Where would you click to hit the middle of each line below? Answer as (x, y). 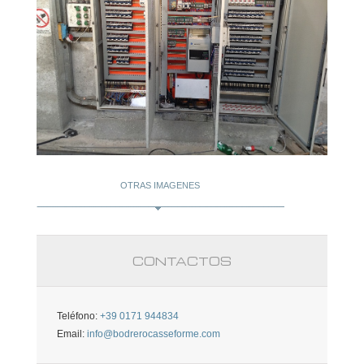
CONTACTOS (182, 260)
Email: (71, 334)
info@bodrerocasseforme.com (153, 334)
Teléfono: (78, 316)
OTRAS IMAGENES (160, 185)
